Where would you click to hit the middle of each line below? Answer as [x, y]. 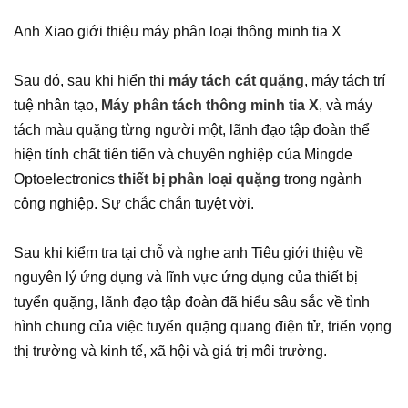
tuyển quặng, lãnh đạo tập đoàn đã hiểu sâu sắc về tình [192, 302]
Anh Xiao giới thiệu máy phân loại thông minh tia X [178, 32]
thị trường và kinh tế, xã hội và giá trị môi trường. [170, 352]
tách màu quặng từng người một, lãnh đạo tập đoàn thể [192, 130]
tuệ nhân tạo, [57, 106]
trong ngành [321, 179]
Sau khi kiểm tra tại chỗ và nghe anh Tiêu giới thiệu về [189, 253]
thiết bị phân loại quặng [199, 179]
